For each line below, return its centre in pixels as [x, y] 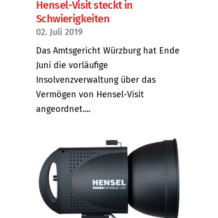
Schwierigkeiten [73, 18]
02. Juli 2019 [59, 32]
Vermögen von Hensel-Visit [90, 94]
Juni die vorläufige [72, 65]
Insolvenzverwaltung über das [96, 80]
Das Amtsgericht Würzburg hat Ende [108, 50]
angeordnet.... [63, 109]
